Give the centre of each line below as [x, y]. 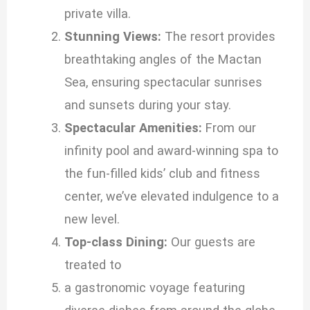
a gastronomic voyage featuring [154, 288]
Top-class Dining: [116, 242]
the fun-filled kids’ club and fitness [162, 174]
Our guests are [211, 242]
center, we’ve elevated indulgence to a [171, 197]
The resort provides [218, 37]
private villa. [97, 14]
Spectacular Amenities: [133, 128]
